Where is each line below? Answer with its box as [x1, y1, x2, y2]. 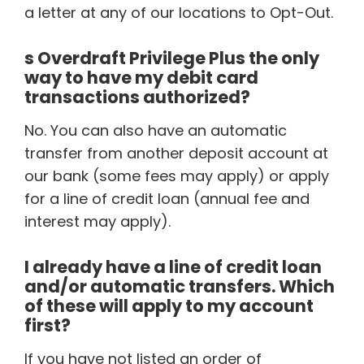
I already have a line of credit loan [24, 255, 322, 279]
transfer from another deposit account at [24, 143, 328, 163]
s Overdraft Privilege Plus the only [24, 46, 319, 70]
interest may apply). [24, 211, 171, 232]
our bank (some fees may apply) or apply [24, 166, 329, 186]
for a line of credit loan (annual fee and [24, 188, 310, 209]
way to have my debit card [24, 66, 258, 89]
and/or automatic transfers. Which [24, 275, 335, 298]
